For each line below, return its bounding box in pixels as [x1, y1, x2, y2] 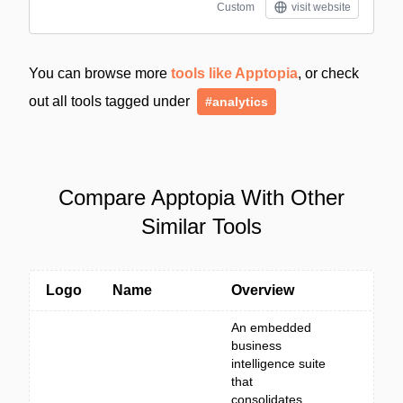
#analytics [205, 94, 268, 109]
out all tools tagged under [29, 94, 193, 109]
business [231, 338, 282, 353]
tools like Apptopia [171, 66, 298, 81]
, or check [298, 66, 359, 81]
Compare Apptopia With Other [58, 185, 345, 210]
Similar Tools [141, 214, 262, 238]
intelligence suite [231, 356, 326, 371]
